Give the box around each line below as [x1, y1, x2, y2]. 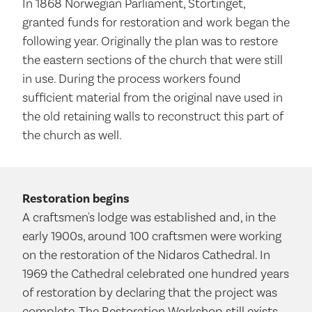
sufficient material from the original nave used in [22, 90, 283, 107]
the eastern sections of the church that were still [22, 52, 283, 69]
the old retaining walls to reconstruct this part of [22, 109, 283, 125]
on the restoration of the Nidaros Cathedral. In [22, 247, 270, 264]
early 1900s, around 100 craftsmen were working [22, 228, 281, 245]
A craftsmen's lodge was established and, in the [22, 210, 276, 226]
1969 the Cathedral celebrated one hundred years [22, 266, 289, 283]
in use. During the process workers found [22, 71, 241, 88]
